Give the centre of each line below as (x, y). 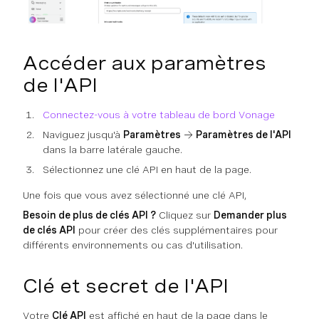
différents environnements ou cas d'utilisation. (133, 245)
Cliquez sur (185, 215)
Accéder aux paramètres (145, 63)
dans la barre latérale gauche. (113, 149)
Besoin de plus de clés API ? (89, 215)
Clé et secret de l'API (126, 286)
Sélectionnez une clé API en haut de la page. (147, 169)
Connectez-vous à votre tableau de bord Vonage (159, 114)
